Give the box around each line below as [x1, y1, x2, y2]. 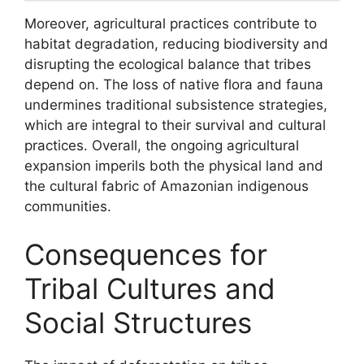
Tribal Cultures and [24, 271, 275, 305]
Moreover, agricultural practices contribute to [24, 15, 317, 32]
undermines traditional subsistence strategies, [24, 96, 327, 113]
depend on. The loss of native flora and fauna [24, 76, 323, 93]
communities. [24, 197, 111, 214]
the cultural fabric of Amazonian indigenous [24, 177, 309, 194]
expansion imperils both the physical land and [24, 157, 323, 174]
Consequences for [24, 237, 267, 271]
